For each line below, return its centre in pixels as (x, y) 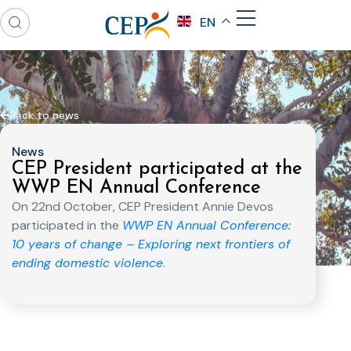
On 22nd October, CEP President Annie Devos (143, 206)
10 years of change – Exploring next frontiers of (151, 244)
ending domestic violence (87, 263)
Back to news (44, 115)
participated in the (67, 225)
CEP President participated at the (157, 169)
